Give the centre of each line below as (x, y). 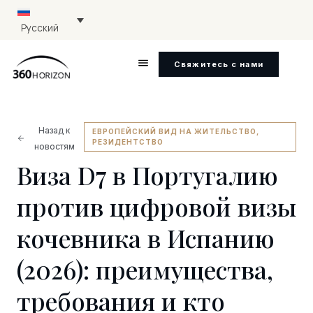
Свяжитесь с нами (219, 65)
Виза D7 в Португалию (147, 175)
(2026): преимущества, (145, 269)
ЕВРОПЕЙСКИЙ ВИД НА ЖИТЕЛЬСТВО (175, 132)
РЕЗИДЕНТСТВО (128, 142)
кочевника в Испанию (146, 238)
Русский (40, 28)
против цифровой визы (156, 206)
